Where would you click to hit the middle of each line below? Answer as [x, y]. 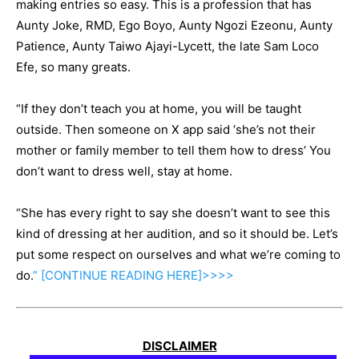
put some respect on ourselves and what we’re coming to [178, 255]
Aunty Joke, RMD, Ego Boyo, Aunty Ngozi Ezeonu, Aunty [174, 26]
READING [137, 276]
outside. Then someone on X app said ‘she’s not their [166, 130]
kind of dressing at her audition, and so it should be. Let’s [177, 234]
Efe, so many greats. [73, 67]
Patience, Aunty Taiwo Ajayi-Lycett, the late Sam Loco [167, 46]
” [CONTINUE [70, 276]
